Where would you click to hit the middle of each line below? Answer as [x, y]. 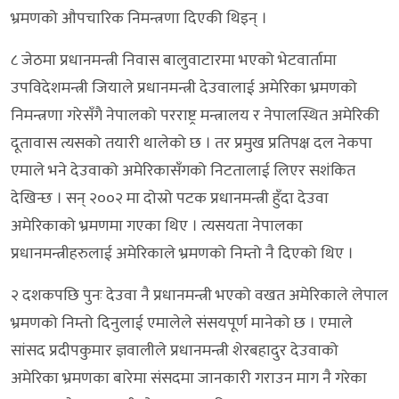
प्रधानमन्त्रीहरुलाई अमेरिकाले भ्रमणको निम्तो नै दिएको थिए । [182, 253]
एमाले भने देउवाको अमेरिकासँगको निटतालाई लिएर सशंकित [183, 171]
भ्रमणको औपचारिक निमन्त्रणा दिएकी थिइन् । [139, 18]
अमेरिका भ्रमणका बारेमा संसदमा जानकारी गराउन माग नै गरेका [189, 378]
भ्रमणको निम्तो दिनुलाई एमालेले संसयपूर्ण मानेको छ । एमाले [182, 323]
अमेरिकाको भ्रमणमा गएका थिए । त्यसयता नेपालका [157, 226]
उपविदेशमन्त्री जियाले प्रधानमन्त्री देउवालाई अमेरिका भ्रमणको [184, 88]
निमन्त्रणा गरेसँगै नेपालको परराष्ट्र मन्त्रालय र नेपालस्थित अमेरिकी [195, 115]
